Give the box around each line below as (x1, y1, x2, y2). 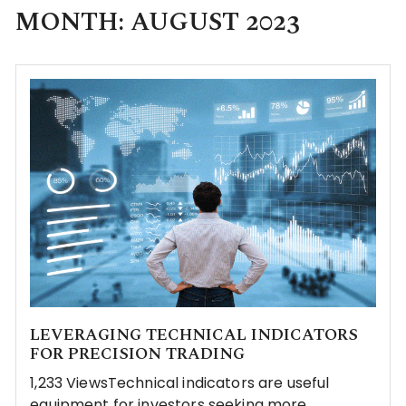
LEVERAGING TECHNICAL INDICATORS (30, 323, 359, 348)
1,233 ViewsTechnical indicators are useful (30, 372, 330, 394)
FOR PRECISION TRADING (30, 342, 246, 367)
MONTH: (15, 3, 131, 42)
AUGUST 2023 (130, 3, 301, 42)
